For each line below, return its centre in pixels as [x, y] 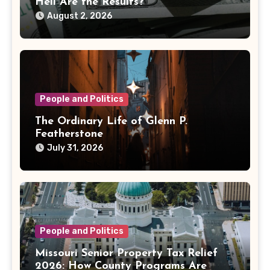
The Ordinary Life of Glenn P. [111, 121]
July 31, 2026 [75, 148]
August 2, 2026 [79, 16]
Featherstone [69, 134]
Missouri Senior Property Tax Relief [126, 254]
